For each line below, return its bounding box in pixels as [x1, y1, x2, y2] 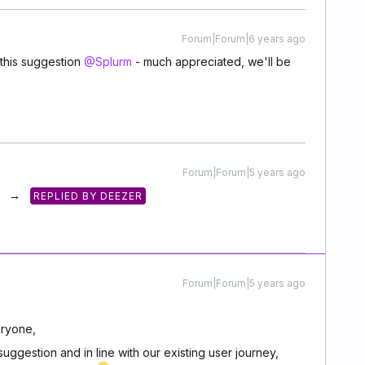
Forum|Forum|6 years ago [182, 33, 306, 45]
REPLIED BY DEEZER [33, 190, 143, 202]
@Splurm [84, 55, 132, 68]
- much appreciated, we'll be [132, 55, 291, 68]
